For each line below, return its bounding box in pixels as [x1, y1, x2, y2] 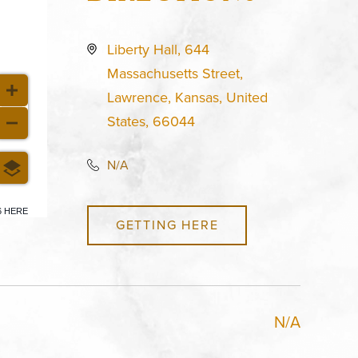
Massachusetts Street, [107, 63, 244, 84]
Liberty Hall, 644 [107, 39, 210, 60]
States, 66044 [107, 111, 196, 132]
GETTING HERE [115, 216, 219, 234]
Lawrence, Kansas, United [107, 87, 268, 108]
